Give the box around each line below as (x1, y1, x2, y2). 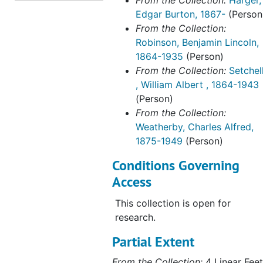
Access (112, 173, 151, 191)
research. (115, 211, 156, 223)
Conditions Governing (112, 156, 240, 174)
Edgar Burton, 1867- (136, 8, 225, 20)
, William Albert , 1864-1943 (136, 79, 259, 90)
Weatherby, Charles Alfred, (136, 121, 254, 133)
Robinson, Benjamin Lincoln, (136, 36, 259, 48)
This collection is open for (115, 197, 231, 209)
